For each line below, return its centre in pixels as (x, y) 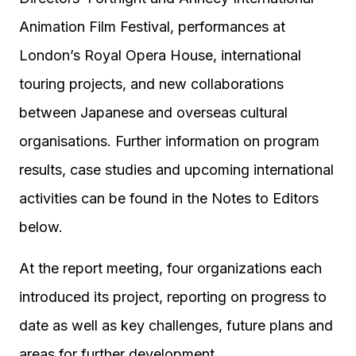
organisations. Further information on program (169, 141)
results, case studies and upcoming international (176, 170)
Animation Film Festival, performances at (152, 27)
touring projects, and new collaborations (151, 84)
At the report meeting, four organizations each (170, 268)
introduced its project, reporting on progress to (173, 297)
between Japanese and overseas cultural (153, 112)
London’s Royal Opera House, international (160, 55)
